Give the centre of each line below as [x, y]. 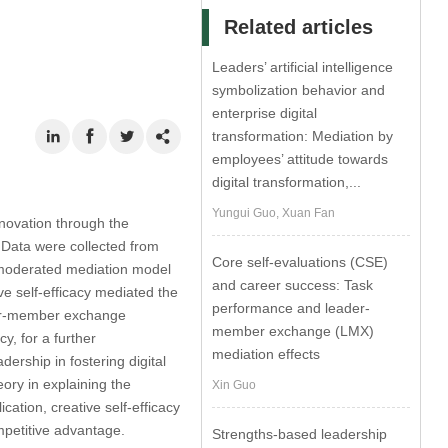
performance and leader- [291, 308]
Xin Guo [234, 385]
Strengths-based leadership [300, 434]
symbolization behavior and [299, 90]
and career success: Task [293, 285]
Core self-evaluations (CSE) [300, 262]
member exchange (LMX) [293, 331]
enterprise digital [265, 113]
